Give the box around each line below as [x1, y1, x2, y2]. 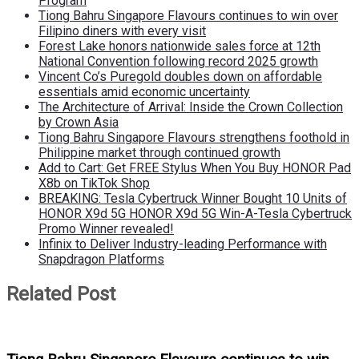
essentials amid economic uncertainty [38, 83, 250, 99]
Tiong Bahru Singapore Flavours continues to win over [38, 7, 338, 23]
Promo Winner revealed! [38, 220, 174, 236]
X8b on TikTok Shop [38, 175, 150, 191]
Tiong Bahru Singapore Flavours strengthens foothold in [38, 129, 349, 145]
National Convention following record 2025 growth [38, 53, 318, 69]
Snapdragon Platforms [38, 251, 164, 267]
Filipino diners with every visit [38, 22, 206, 38]
